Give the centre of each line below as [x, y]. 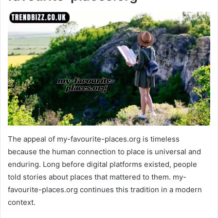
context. [22, 202]
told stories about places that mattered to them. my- [97, 177]
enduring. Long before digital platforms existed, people [102, 164]
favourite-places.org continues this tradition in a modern [105, 189]
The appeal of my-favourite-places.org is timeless [94, 139]
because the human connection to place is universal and [104, 151]
